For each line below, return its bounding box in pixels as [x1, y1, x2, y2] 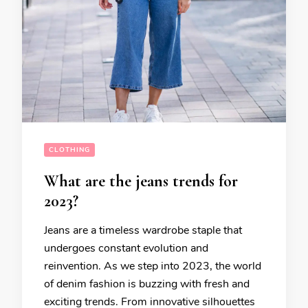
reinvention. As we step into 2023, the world [44, 258, 261, 274]
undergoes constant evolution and [44, 240, 208, 256]
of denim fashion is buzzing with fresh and [44, 276, 250, 291]
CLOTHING [49, 144, 90, 155]
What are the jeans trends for [44, 170, 238, 191]
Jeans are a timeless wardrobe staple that [44, 222, 242, 238]
